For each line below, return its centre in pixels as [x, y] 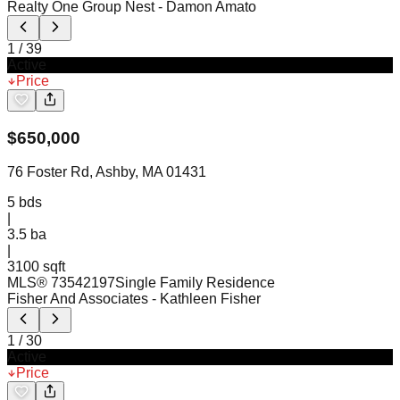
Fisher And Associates [78, 299]
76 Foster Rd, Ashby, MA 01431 [107, 172]
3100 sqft [36, 267]
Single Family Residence [195, 283]
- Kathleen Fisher [206, 299]
